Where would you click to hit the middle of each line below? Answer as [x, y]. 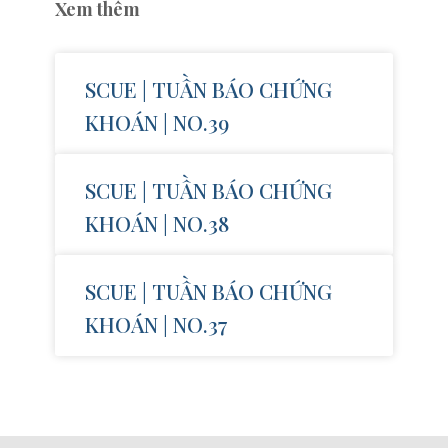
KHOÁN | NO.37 [156, 323]
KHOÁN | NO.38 [157, 222]
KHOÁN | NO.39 [157, 121]
